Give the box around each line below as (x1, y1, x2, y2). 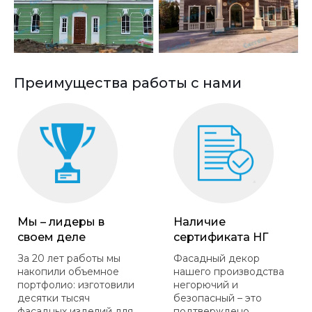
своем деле (17, 230, 86, 244)
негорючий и (173, 278, 238, 291)
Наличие (173, 214, 226, 228)
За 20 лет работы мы (17, 251, 120, 265)
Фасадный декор (173, 251, 260, 265)
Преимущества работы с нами (14, 74, 242, 91)
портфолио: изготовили (17, 278, 134, 291)
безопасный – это (173, 291, 262, 304)
